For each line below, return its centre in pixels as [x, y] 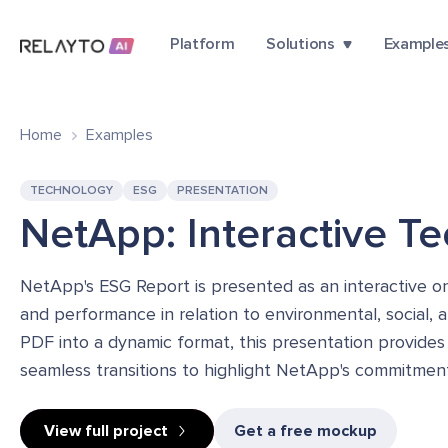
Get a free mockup [305, 431]
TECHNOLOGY [71, 190]
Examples [119, 135]
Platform [202, 44]
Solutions [300, 44]
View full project [106, 431]
